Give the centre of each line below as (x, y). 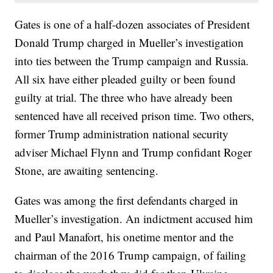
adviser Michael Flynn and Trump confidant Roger (133, 152)
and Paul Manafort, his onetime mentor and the (124, 237)
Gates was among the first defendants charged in (127, 200)
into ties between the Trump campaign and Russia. (132, 61)
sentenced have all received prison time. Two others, (135, 116)
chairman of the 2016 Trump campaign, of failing (131, 255)
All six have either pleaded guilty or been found (126, 79)
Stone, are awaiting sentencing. (87, 171)
